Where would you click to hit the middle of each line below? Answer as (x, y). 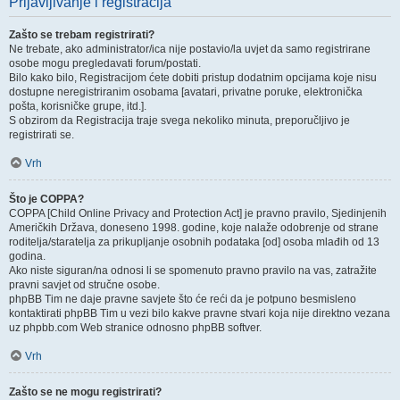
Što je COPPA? (46, 199)
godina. (27, 256)
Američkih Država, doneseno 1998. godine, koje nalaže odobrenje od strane (194, 228)
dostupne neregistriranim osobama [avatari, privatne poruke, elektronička (186, 92)
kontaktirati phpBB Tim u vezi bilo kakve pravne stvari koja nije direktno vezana (200, 313)
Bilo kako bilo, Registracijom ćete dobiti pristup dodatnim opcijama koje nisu (193, 78)
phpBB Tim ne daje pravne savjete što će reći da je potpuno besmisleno (183, 299)
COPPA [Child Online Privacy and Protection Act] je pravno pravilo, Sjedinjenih (198, 213)
